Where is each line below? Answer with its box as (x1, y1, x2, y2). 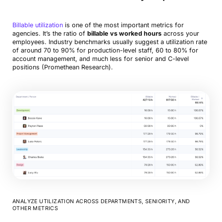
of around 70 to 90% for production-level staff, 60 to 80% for (12, 47, 198, 55)
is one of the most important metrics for (62, 21, 184, 29)
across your (161, 30, 199, 38)
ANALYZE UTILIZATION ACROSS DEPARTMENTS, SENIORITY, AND (12, 198, 190, 205)
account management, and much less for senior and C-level (12, 55, 189, 63)
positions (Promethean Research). (12, 63, 113, 71)
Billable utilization (12, 21, 63, 29)
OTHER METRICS (12, 205, 58, 212)
